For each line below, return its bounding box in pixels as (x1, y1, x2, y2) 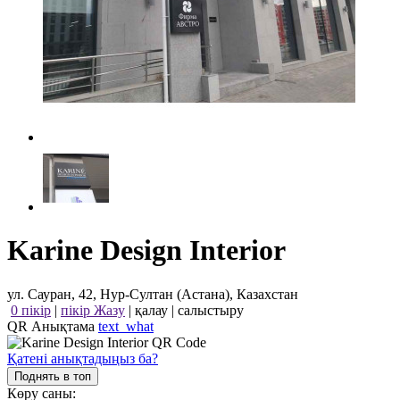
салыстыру (178, 302, 244, 318)
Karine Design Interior (7, 234, 286, 267)
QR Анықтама (7, 318, 98, 334)
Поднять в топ (14, 369, 91, 383)
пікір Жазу (61, 302, 125, 318)
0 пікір (11, 302, 51, 318)
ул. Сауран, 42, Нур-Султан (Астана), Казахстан (7, 286, 298, 302)
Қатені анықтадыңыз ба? (7, 350, 158, 366)
